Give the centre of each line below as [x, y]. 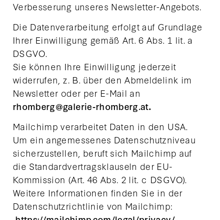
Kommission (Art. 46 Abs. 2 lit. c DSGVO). [100, 179]
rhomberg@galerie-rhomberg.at [81, 106]
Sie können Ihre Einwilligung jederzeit [95, 67]
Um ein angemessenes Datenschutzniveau [104, 140]
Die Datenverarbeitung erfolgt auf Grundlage [108, 27]
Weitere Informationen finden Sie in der [98, 193]
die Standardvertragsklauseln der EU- [93, 166]
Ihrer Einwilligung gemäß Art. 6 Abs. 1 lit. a [103, 40]
